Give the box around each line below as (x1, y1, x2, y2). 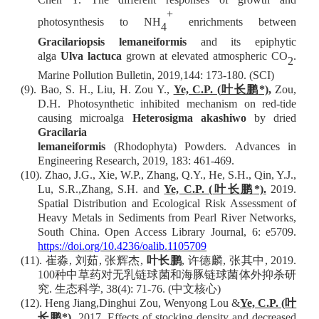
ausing (43, 112, 80, 125)
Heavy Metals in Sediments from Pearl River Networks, (38, 211, 297, 224)
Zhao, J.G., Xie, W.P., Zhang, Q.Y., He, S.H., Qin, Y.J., (42, 169, 297, 182)
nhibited (143, 98, 187, 110)
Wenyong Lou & (163, 297, 240, 310)
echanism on (195, 98, 263, 110)
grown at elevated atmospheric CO (122, 49, 288, 62)
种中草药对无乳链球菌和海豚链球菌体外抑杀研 (55, 268, 297, 281)
